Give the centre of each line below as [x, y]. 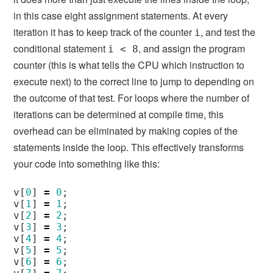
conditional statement [61, 48]
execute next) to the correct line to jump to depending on [134, 81]
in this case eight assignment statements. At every [121, 15]
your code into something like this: [87, 163]
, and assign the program [192, 48]
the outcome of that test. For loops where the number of [132, 97]
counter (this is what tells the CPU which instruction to [129, 65]
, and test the [228, 32]
